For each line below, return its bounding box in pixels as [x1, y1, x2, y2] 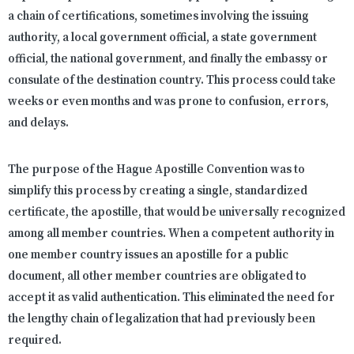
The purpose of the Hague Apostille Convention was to [8, 162, 305, 178]
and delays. [8, 115, 69, 131]
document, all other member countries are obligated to [8, 269, 307, 284]
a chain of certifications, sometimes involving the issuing [8, 9, 309, 24]
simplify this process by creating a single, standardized [8, 183, 307, 199]
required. [8, 333, 62, 348]
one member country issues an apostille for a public [8, 247, 288, 263]
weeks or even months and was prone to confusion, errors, [8, 94, 329, 110]
